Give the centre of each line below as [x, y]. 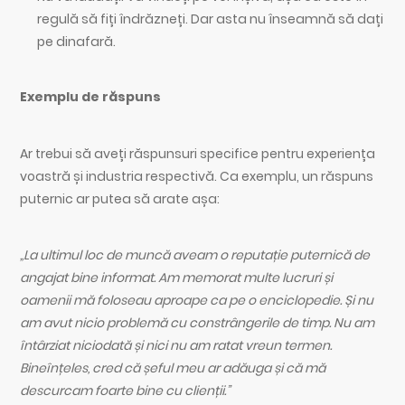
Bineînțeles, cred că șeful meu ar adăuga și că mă [173, 367]
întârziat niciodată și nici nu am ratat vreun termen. [176, 345]
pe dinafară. [76, 42]
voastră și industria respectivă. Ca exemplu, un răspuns [197, 176]
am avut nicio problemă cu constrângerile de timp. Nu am [198, 322]
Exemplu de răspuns [91, 97]
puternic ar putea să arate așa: [120, 198]
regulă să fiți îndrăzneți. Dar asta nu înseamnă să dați [210, 19]
